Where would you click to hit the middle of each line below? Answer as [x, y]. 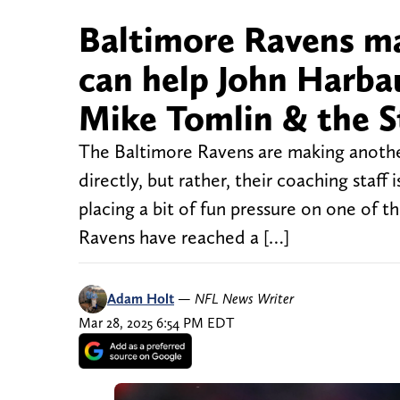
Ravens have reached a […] [184, 237]
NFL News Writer [244, 299]
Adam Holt [141, 299]
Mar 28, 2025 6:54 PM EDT [156, 323]
